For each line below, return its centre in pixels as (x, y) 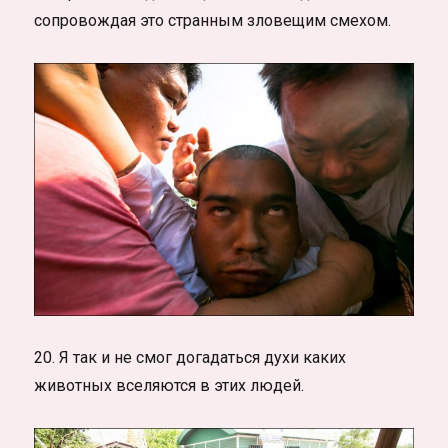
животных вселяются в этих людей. (169, 385)
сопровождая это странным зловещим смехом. (213, 21)
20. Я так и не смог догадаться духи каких (190, 357)
